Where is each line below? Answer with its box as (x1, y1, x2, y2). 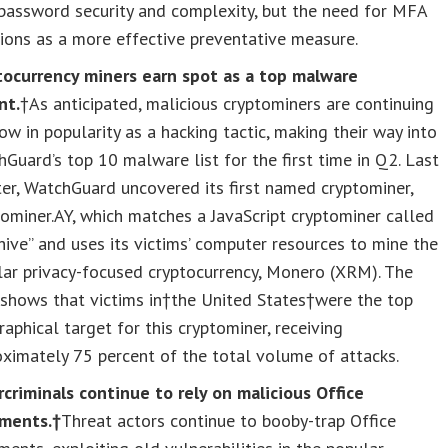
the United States (171, 287, 307, 311)
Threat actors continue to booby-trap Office (61, 408, 397, 432)
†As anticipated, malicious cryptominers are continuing (20, 91, 435, 115)
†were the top (306, 287, 414, 311)
